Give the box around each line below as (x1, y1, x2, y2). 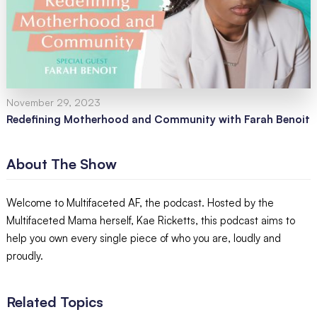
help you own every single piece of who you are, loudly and (6, 231, 281, 245)
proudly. (6, 248, 43, 263)
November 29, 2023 (6, 96, 100, 108)
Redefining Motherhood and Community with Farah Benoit (6, 112, 310, 126)
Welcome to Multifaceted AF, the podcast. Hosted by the (6, 195, 274, 209)
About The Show (6, 154, 117, 173)
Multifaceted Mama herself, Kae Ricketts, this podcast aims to (6, 213, 295, 227)
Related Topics (6, 292, 103, 311)
